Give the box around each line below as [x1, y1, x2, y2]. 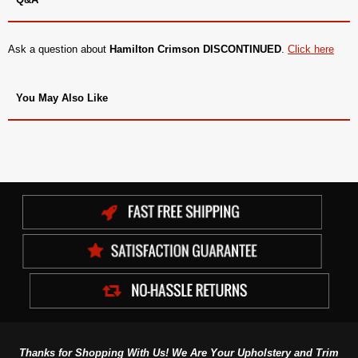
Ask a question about [8, 42, 109, 55]
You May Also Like [16, 91, 108, 104]
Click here [288, 42, 334, 55]
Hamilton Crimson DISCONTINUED [109, 42, 281, 55]
